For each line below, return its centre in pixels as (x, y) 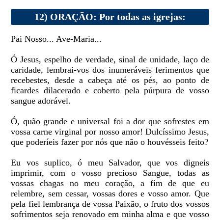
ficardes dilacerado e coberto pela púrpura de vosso (110, 91)
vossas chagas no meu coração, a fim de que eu (110, 183)
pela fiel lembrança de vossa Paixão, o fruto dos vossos (110, 204)
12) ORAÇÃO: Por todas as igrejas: (110, 17)
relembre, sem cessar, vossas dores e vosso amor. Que (110, 194)
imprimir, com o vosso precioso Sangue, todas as (110, 173)
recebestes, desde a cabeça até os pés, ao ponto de (110, 80)
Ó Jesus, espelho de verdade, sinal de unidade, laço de (110, 60)
